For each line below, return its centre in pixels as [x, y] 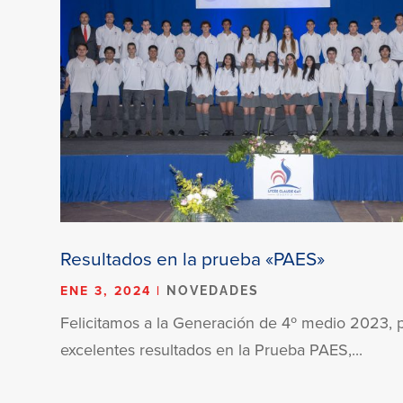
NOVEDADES [213, 290]
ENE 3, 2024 [106, 290]
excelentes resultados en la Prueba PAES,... [212, 349]
